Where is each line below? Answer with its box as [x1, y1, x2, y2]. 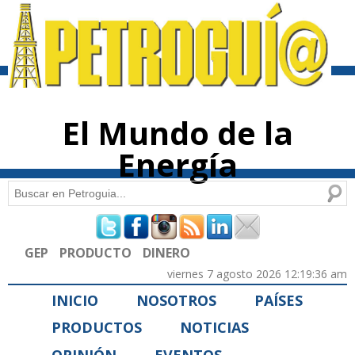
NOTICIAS [180, 318, 249, 338]
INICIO [52, 290, 98, 310]
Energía [117, 143, 238, 187]
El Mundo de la [62, 111, 293, 155]
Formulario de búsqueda [8, 209, 242, 242]
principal [143, 31, 177, 42]
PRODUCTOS [52, 318, 142, 338]
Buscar [8, 183, 47, 199]
